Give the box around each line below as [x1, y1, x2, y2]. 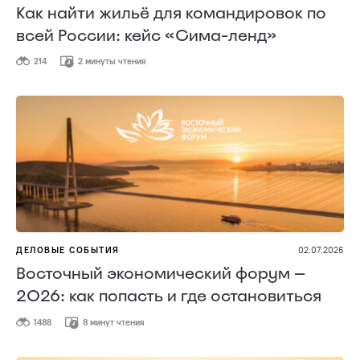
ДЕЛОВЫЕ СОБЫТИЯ [16, 244, 120, 256]
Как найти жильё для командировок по [16, 2, 326, 23]
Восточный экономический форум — [16, 263, 305, 284]
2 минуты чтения [76, 55, 146, 67]
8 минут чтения [80, 316, 145, 328]
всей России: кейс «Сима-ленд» [16, 25, 276, 46]
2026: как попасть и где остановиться [16, 285, 321, 307]
